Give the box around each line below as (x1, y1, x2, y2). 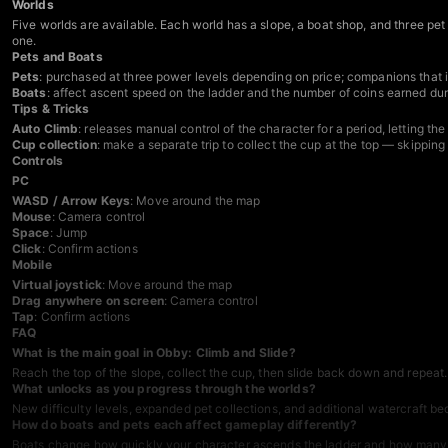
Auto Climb (12, 121, 79, 137)
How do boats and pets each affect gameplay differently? (12, 417, 358, 433)
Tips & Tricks (12, 101, 90, 117)
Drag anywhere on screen (12, 293, 164, 309)
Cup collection (12, 137, 97, 153)
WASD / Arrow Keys (12, 193, 131, 209)
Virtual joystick (12, 277, 102, 293)
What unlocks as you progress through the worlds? (12, 381, 316, 397)
